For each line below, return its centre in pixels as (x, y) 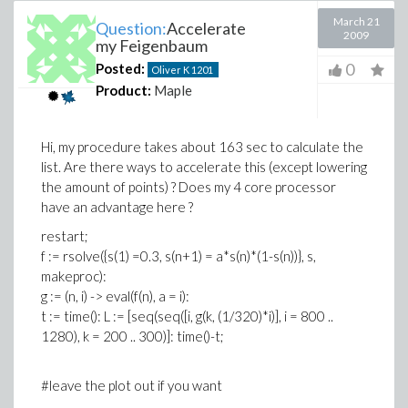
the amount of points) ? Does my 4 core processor (189, 186)
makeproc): (74, 275)
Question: (131, 28)
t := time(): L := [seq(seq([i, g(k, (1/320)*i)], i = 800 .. (187, 316)
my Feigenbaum (152, 46)
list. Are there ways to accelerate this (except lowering (204, 166)
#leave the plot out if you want (132, 385)
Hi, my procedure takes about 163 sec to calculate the (202, 146)
